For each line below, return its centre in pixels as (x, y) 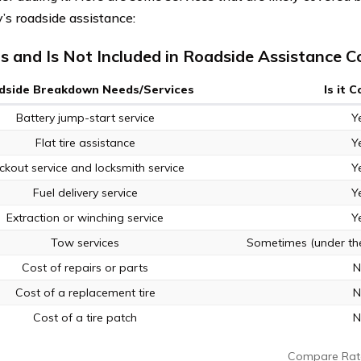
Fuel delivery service (85, 193)
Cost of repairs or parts (85, 268)
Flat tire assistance (85, 143)
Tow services (85, 243)
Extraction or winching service (85, 218)
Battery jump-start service (85, 118)
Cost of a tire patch (85, 318)
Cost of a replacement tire (85, 293)
